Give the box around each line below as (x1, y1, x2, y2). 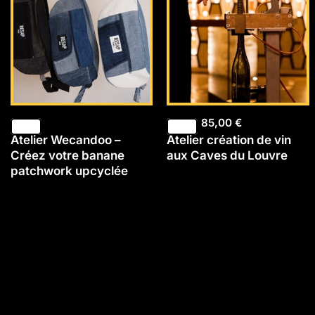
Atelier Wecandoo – (11, 132, 121, 147)
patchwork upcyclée (11, 163, 128, 178)
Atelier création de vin (167, 132, 292, 147)
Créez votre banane (11, 148, 124, 162)
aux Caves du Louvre (167, 148, 288, 162)
